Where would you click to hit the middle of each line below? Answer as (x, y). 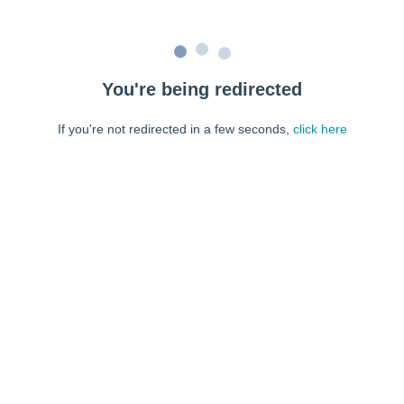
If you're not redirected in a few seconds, (175, 129)
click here (320, 129)
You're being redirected (202, 89)
